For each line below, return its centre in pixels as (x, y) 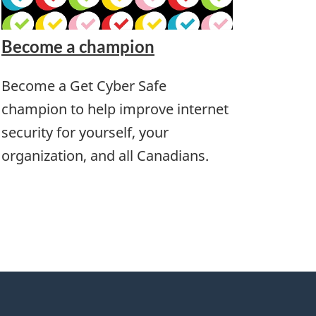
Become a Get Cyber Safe (84, 86)
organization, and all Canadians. (105, 156)
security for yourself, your (85, 133)
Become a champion (78, 47)
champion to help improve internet (115, 109)
